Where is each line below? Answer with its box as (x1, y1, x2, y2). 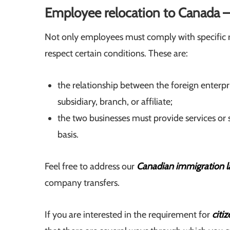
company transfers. (45, 177, 120, 189)
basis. (57, 129, 79, 141)
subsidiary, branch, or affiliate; (57, 96, 172, 108)
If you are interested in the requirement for (45, 209, 212, 221)
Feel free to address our (45, 161, 137, 172)
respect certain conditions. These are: (45, 48, 188, 60)
